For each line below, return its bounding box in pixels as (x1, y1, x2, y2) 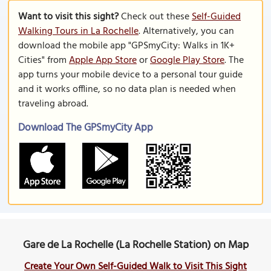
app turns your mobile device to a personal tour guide (18, 67, 243, 83)
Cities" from (18, 53, 69, 68)
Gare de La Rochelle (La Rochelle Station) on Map (22, 237, 249, 254)
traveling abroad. (18, 96, 88, 112)
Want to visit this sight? (18, 9, 119, 25)
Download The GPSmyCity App (18, 120, 153, 136)
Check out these (119, 9, 192, 25)
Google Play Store (150, 53, 224, 68)
